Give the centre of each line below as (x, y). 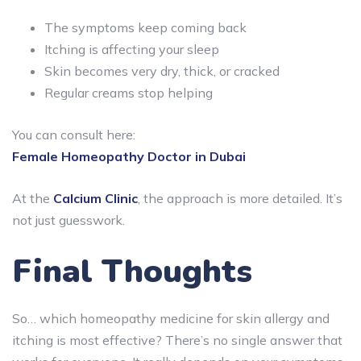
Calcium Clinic (95, 198)
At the (33, 198)
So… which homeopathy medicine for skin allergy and (171, 318)
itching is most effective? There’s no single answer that (177, 340)
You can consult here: (74, 134)
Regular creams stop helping (129, 92)
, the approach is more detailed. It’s (240, 198)
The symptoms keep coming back (145, 27)
